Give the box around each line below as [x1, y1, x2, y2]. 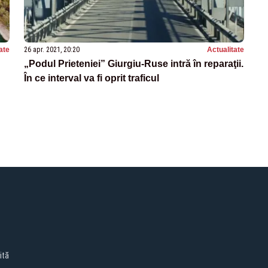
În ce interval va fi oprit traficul [24, 73, 159, 84]
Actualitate [207, 45, 244, 54]
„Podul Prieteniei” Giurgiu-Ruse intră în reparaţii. [24, 59, 243, 69]
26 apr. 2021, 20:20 [24, 45, 80, 54]
